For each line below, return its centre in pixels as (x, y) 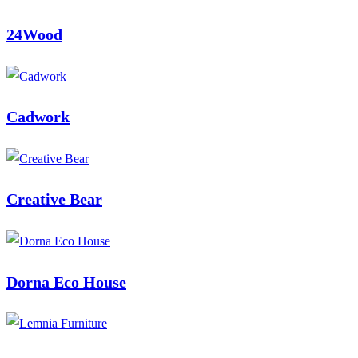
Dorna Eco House (66, 282)
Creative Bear (54, 199)
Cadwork (38, 117)
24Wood (34, 35)
